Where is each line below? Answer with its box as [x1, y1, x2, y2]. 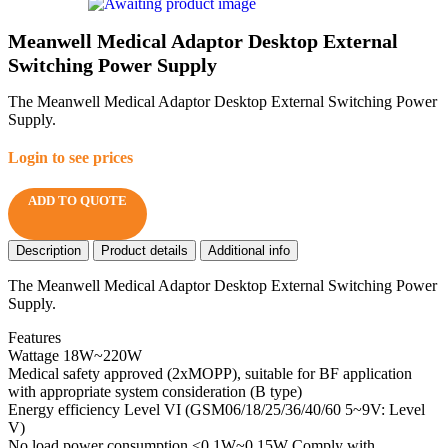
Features [8, 329, 61, 347]
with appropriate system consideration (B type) [8, 383, 302, 401]
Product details [101, 243, 188, 259]
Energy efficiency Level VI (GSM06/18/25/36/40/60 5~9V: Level [8, 401, 425, 419]
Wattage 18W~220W [8, 347, 142, 365]
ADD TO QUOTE [28, 193, 127, 209]
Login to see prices [8, 149, 133, 167]
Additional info [208, 243, 290, 259]
